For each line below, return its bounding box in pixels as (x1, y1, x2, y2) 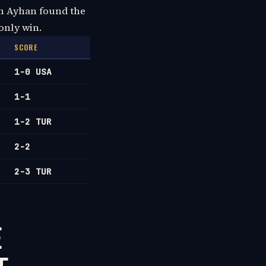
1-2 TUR (14, 115, 52, 127)
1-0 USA (14, 65, 52, 77)
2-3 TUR (14, 165, 52, 177)
